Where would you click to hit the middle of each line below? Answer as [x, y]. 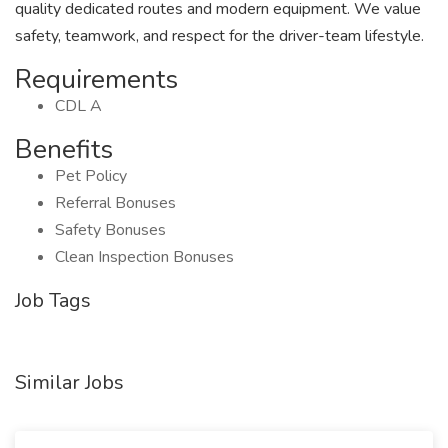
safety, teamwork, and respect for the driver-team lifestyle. [219, 36]
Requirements [96, 79]
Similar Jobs [69, 382]
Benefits [64, 149]
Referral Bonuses [115, 203]
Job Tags [53, 300]
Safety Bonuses [110, 230]
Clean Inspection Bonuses [144, 257]
